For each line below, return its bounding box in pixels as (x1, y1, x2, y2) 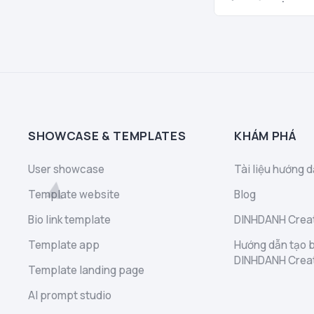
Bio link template (28, 212, 111, 227)
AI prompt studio (28, 287, 111, 303)
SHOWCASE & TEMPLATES (28, 127, 186, 144)
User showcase (28, 161, 104, 177)
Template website (28, 186, 120, 202)
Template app (28, 237, 100, 252)
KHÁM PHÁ (234, 127, 296, 144)
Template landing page (28, 262, 144, 278)
